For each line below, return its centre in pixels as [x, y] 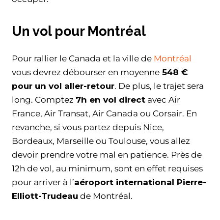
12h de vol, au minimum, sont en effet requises [107, 168]
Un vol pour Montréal [79, 31]
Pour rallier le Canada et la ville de [83, 58]
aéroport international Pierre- [140, 182]
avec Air [163, 99]
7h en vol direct [110, 99]
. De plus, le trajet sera [159, 86]
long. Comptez [44, 99]
